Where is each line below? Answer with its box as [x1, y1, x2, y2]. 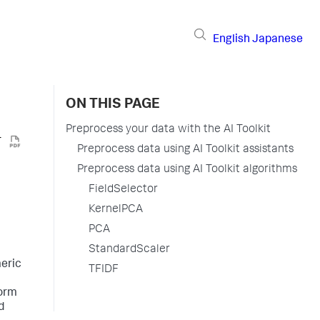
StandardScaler [89, 244, 170, 256]
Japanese [252, 34, 303, 46]
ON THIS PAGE [66, 98, 160, 112]
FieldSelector [89, 184, 158, 196]
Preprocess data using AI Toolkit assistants [77, 144, 294, 156]
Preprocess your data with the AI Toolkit [66, 124, 271, 136]
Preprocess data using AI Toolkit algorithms [77, 164, 297, 176]
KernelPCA [89, 204, 143, 216]
